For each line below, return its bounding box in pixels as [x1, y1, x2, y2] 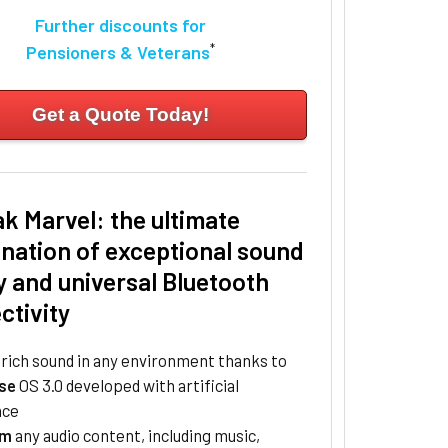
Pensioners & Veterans [25, 41, 210, 64]
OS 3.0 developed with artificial [15, 375, 239, 396]
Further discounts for [34, 14, 206, 37]
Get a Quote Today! [31, 104, 209, 126]
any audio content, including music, [12, 425, 261, 446]
